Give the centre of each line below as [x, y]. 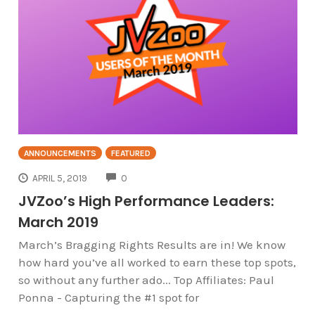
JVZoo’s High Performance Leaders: [146, 201]
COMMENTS [152, 176]
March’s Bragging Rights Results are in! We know [152, 245]
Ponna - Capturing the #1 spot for [108, 298]
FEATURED [130, 153]
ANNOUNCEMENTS [60, 153]
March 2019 [58, 223]
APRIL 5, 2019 [60, 178]
